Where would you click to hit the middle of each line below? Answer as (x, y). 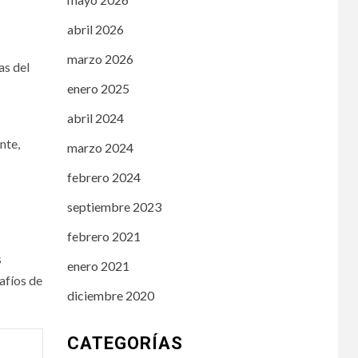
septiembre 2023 (114, 206)
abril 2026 (95, 29)
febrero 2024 (103, 177)
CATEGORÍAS (125, 343)
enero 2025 (98, 88)
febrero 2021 (103, 236)
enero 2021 (98, 265)
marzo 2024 (100, 147)
